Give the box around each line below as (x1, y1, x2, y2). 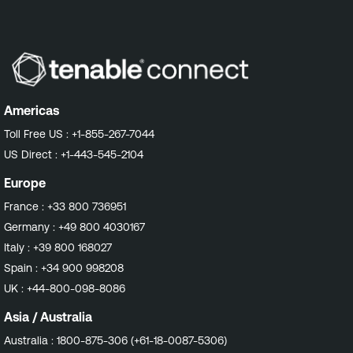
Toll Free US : (4, 127, 72, 140)
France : (4, 199, 47, 213)
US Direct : (4, 147, 61, 161)
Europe (4, 175, 46, 190)
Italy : (4, 240, 33, 254)
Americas (4, 102, 59, 117)
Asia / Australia (4, 309, 92, 324)
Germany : (4, 220, 58, 233)
